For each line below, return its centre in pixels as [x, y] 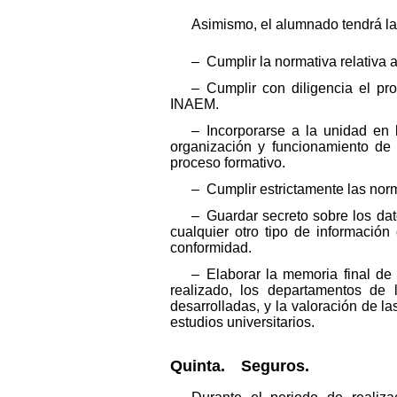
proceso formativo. [228, 162]
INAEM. [195, 104]
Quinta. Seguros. [240, 366]
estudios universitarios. [242, 322]
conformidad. [211, 247]
